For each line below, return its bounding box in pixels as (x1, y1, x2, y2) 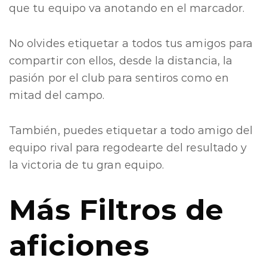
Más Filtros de (9, 193, 224, 227)
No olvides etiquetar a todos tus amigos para (9, 37, 253, 50)
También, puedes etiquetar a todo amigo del (9, 124, 253, 137)
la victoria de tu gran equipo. (9, 159, 164, 172)
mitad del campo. (9, 89, 105, 102)
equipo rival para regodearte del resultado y (9, 141, 247, 154)
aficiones (9, 228, 150, 263)
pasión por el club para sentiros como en (9, 72, 229, 85)
